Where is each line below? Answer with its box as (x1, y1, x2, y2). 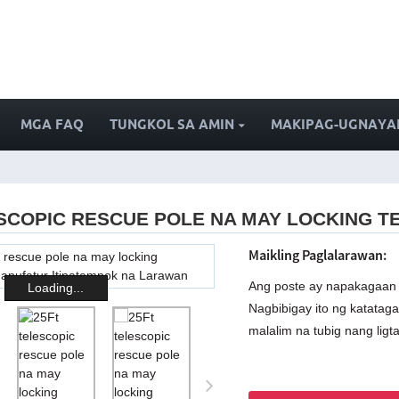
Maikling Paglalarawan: (248, 245, 387, 264)
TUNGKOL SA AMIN (109, 117, 234, 133)
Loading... (28, 281, 85, 296)
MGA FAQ (20, 117, 85, 133)
